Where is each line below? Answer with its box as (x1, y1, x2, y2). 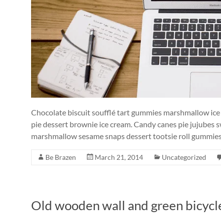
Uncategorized (162, 153, 206, 161)
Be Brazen (45, 153, 76, 161)
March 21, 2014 (95, 153, 143, 161)
